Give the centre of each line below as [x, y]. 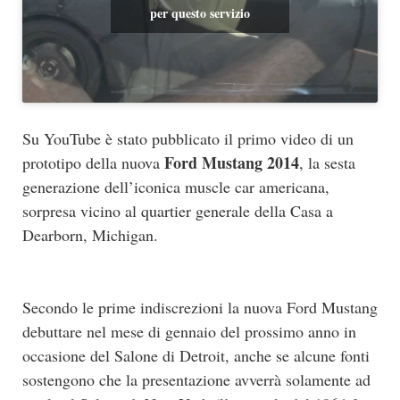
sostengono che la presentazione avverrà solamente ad [196, 380]
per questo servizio [200, 13]
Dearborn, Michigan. [90, 235]
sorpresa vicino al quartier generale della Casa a [178, 211]
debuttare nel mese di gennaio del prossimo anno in [189, 332]
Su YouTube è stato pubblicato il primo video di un [188, 139]
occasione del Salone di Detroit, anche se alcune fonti [196, 356]
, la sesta [327, 163]
